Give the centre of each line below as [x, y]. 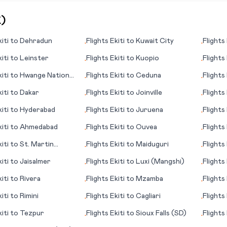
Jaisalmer [35, 162]
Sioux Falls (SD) [161, 213]
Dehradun [36, 41]
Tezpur [32, 213]
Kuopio [148, 58]
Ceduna [149, 75]
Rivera [30, 179]
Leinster [34, 58]
